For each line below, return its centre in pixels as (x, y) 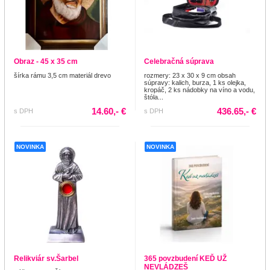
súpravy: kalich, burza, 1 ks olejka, (195, 83)
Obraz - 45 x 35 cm (46, 62)
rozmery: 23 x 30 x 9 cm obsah (190, 76)
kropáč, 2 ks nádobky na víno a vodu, (199, 90)
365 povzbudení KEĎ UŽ (185, 259)
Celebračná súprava (179, 62)
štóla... (154, 97)
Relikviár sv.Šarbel (46, 259)
